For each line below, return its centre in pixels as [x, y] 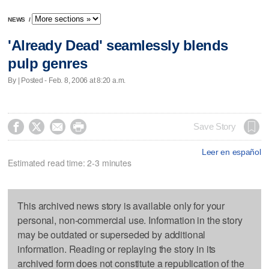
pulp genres [48, 64]
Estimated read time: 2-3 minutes [70, 162]
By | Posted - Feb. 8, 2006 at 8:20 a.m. [67, 80]
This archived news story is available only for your [121, 205]
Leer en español [231, 152]
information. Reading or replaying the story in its [117, 249]
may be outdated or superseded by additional [112, 234]
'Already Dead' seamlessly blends [118, 46]
